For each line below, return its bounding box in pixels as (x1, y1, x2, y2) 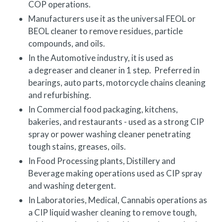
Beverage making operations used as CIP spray (28, 167, 202, 178)
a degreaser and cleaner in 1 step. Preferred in (28, 64, 200, 75)
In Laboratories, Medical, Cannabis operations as (28, 194, 207, 205)
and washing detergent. (28, 180, 116, 191)
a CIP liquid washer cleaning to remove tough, (28, 207, 197, 218)
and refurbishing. (28, 89, 91, 100)
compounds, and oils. (28, 38, 105, 49)
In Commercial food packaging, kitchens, (28, 104, 178, 114)
